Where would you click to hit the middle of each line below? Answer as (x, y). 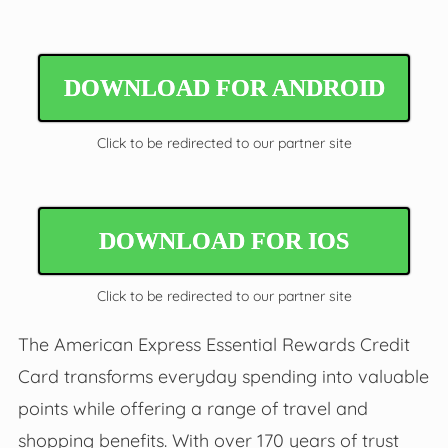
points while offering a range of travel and (192, 407)
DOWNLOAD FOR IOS (224, 240)
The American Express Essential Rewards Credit (213, 343)
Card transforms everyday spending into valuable (223, 375)
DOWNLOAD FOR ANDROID (224, 87)
